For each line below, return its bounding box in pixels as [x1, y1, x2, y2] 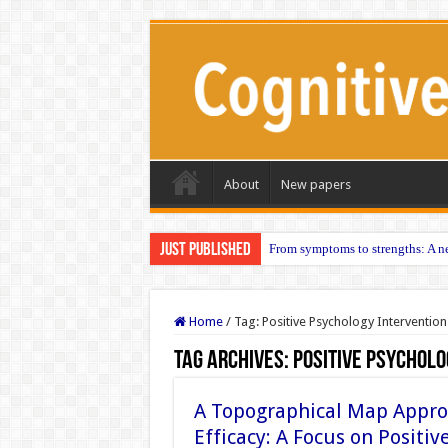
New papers [280, 176, 351, 192]
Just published [159, 240, 251, 260]
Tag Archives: [173, 347, 293, 375]
